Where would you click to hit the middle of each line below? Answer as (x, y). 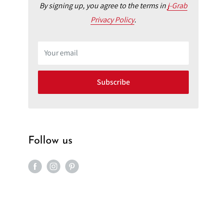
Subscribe (113, 82)
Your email (61, 53)
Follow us (50, 141)
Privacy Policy (112, 20)
